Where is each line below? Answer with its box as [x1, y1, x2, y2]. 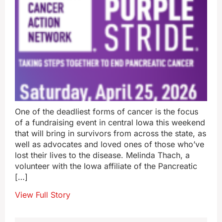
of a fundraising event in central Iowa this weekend [15, 117, 205, 127]
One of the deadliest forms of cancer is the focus [15, 107, 198, 116]
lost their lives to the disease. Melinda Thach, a [15, 150, 190, 160]
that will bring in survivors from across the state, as [15, 128, 206, 138]
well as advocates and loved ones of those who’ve [15, 139, 204, 149]
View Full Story [15, 190, 70, 200]
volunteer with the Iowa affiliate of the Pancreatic [15, 161, 197, 171]
